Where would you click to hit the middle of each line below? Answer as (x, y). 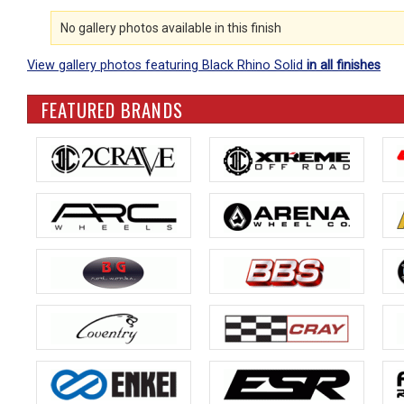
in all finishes (344, 65)
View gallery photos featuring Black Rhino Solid (167, 65)
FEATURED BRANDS (112, 109)
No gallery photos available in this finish (170, 28)
